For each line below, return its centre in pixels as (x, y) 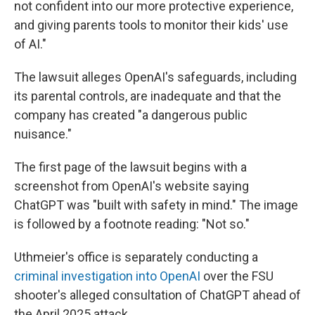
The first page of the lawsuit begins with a (130, 167)
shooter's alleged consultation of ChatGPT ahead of (157, 295)
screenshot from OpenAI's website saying (131, 186)
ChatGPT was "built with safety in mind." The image (156, 205)
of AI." (30, 44)
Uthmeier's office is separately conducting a (136, 257)
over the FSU (237, 276)
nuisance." (43, 134)
